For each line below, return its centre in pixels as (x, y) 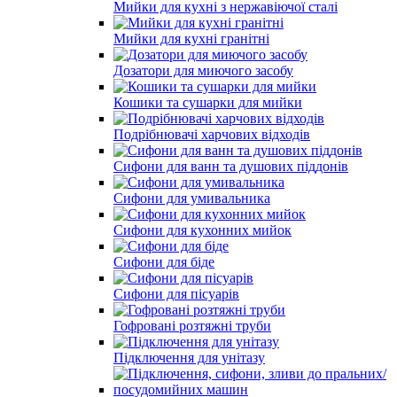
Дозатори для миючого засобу (203, 70)
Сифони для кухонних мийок (202, 230)
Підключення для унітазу (189, 357)
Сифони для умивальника (192, 198)
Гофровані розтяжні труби (192, 325)
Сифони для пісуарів (176, 293)
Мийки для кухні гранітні (191, 38)
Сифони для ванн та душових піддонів (231, 166)
